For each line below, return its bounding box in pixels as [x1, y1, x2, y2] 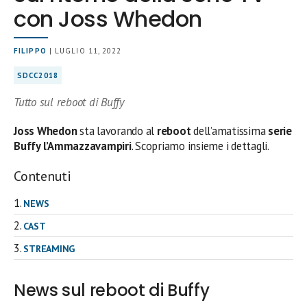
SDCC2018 [17, 70, 58, 80]
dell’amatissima [191, 123, 269, 138]
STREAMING [23, 242, 75, 255]
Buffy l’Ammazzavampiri [14, 138, 132, 153]
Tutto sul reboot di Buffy [14, 94, 124, 110]
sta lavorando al [77, 123, 157, 138]
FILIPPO [14, 45, 47, 56]
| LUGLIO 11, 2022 [46, 45, 122, 56]
